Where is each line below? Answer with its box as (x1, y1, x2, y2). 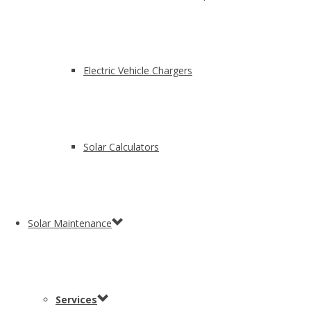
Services (56, 293, 97, 306)
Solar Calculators (83, 140, 159, 153)
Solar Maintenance (28, 217, 112, 230)
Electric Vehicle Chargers (83, 64, 192, 77)
